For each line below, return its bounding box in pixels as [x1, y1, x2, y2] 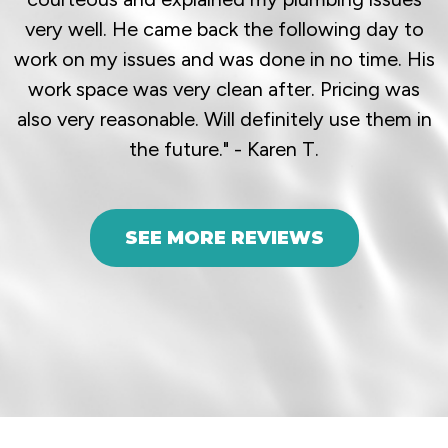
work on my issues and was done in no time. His [13, 47, 435, 71]
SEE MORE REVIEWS [124, 227, 324, 249]
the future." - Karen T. [129, 137, 319, 161]
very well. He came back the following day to [24, 17, 424, 41]
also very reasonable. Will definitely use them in [16, 107, 432, 131]
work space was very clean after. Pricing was [28, 77, 420, 101]
